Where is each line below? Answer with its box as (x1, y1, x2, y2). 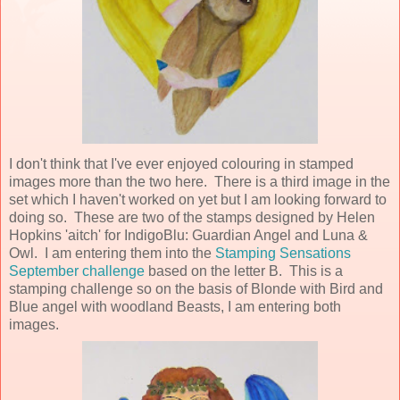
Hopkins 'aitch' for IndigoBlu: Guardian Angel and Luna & (9, 227, 368, 243)
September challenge (9, 262, 145, 279)
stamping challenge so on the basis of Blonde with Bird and (9, 280, 383, 296)
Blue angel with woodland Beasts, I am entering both (9, 298, 341, 314)
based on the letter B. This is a (145, 262, 343, 279)
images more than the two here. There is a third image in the (9, 173, 390, 189)
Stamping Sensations (215, 245, 351, 261)
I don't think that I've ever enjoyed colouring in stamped (9, 155, 354, 171)
